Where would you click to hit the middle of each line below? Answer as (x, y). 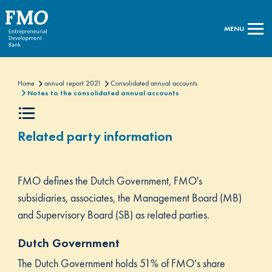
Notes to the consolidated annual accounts (103, 93)
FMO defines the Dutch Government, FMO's (110, 181)
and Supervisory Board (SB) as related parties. (114, 215)
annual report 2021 (73, 83)
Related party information (95, 137)
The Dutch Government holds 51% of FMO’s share (121, 263)
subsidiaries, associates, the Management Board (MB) (129, 198)
